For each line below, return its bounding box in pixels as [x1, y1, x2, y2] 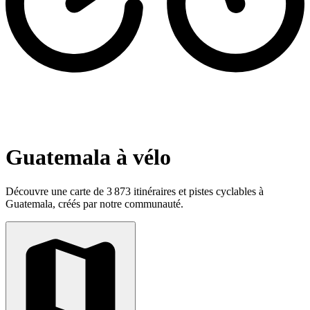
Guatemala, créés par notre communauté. [6, 197, 183, 210]
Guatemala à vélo [6, 145, 171, 170]
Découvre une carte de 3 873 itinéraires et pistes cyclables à [6, 185, 264, 197]
